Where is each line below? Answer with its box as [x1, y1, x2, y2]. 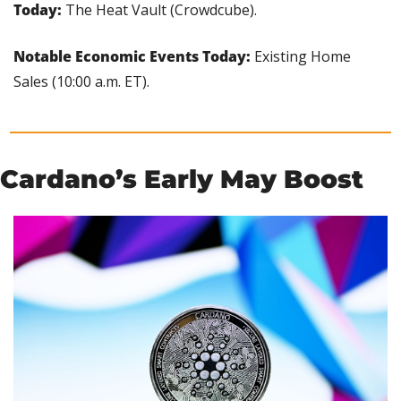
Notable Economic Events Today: [13, 47, 254, 67]
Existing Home [254, 47, 351, 67]
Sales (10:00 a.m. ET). [13, 72, 149, 92]
